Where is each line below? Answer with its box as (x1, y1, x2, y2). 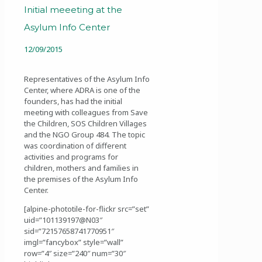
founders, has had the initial (24, 95, 122, 106)
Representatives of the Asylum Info (24, 73, 150, 84)
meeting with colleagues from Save (24, 106, 148, 118)
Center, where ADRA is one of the (24, 84, 140, 95)
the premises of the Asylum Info (24, 173, 138, 184)
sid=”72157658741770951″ (24, 225, 114, 236)
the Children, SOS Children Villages (24, 118, 147, 129)
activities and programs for (24, 151, 118, 162)
